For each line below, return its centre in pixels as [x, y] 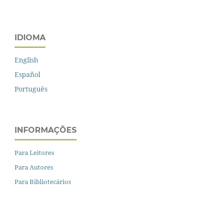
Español [27, 75]
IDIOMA [30, 38]
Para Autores [34, 167]
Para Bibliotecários [43, 181]
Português [31, 89]
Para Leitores [34, 152]
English [26, 60]
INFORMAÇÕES [46, 130]
